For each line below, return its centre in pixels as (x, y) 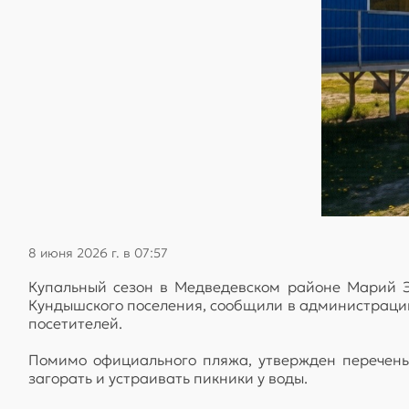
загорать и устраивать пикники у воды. (168, 378)
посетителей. (75, 323)
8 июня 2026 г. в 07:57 (98, 252)
